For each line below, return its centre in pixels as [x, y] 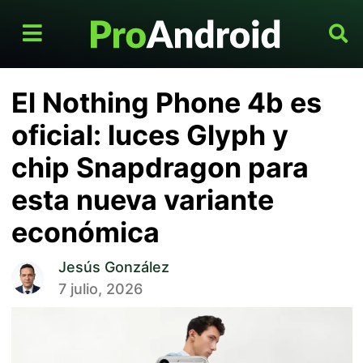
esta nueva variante [142, 200]
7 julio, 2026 [100, 289]
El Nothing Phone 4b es [166, 103]
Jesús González [113, 267]
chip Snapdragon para [160, 168]
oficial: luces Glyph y [149, 135]
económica [85, 233]
